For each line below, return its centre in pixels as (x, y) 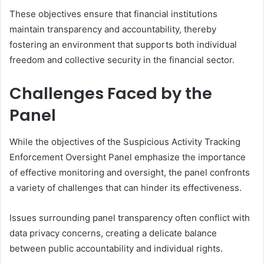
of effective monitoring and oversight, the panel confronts (130, 172)
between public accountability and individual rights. (116, 248)
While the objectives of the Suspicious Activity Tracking (125, 141)
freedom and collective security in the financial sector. (122, 60)
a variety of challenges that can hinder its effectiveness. (126, 187)
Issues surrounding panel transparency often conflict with (130, 217)
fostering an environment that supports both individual (123, 45)
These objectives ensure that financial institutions (113, 14)
